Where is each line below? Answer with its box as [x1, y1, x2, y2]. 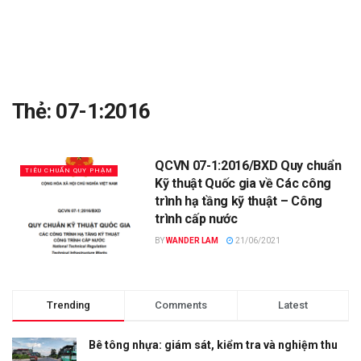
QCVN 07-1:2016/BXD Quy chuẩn [155, 158, 342, 173]
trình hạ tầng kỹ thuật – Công [155, 193, 322, 209]
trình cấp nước [155, 211, 238, 226]
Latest [277, 298, 308, 311]
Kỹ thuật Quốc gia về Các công [155, 176, 331, 191]
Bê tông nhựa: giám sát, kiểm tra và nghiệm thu [89, 338, 338, 351]
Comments [154, 298, 207, 311]
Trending [47, 298, 91, 311]
